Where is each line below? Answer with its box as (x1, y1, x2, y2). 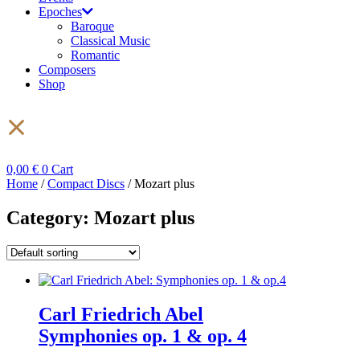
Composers (39, 63, 96, 76)
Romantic (71, 48, 120, 62)
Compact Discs (47, 177, 125, 190)
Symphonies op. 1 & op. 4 (39, 325, 247, 346)
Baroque (71, 19, 114, 33)
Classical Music (71, 34, 150, 47)
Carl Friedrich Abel (39, 303, 203, 325)
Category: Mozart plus (6, 207, 194, 228)
